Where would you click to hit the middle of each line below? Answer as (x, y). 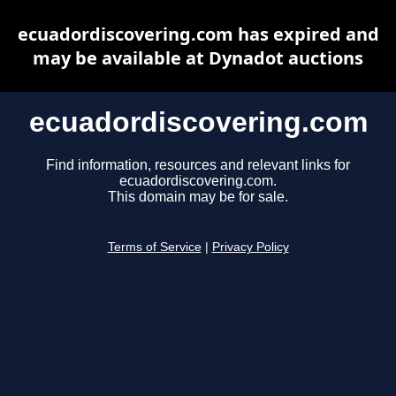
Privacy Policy (250, 247)
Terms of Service (154, 247)
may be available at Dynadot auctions (198, 58)
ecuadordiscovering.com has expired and (198, 34)
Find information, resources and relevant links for (198, 165)
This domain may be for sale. (198, 197)
